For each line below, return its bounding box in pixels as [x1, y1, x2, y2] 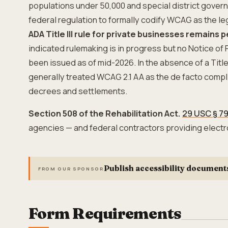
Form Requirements [28, 204, 182, 223]
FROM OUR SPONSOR [38, 165, 104, 172]
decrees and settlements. [28, 85, 127, 97]
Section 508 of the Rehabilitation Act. [28, 108, 181, 119]
